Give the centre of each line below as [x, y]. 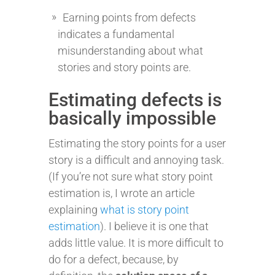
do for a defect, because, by [114, 259]
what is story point [145, 210]
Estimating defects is [135, 100]
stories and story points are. [124, 67]
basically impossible [132, 118]
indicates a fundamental [116, 34]
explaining [74, 210]
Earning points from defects [129, 17]
